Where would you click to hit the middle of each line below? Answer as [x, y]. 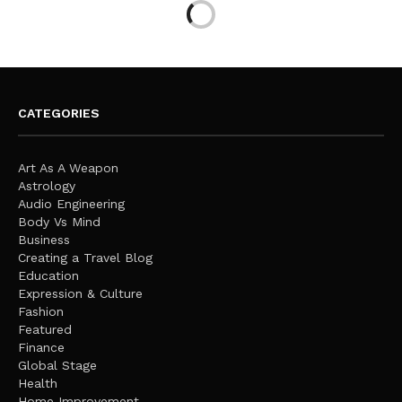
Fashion [41, 311]
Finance [41, 347]
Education [48, 275]
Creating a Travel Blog [85, 257]
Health [38, 383]
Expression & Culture [80, 293]
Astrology [47, 185]
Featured [45, 329]
